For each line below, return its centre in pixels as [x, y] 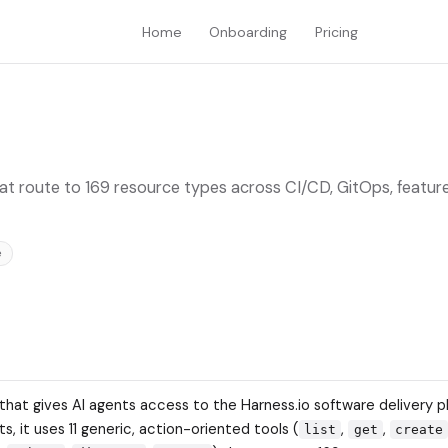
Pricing [336, 31]
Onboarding [248, 31]
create [418, 429]
